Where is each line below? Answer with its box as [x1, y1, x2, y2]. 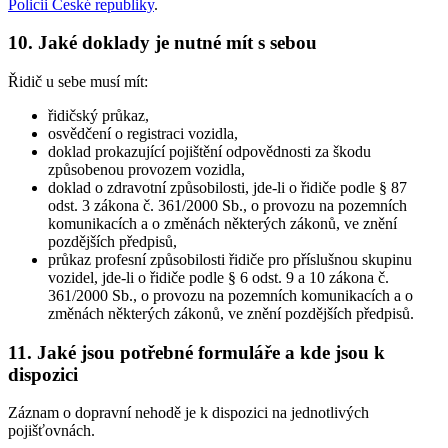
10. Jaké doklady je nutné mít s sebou [8, 32, 317, 54]
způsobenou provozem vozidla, [48, 160, 245, 178]
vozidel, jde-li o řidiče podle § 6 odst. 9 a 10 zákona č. [48, 268, 389, 286]
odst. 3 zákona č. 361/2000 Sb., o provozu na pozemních [48, 196, 407, 214]
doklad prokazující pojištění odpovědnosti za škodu [48, 142, 371, 160]
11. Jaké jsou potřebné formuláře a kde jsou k [8, 341, 385, 363]
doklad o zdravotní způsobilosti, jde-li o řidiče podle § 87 [48, 178, 407, 196]
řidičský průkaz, [48, 106, 149, 124]
